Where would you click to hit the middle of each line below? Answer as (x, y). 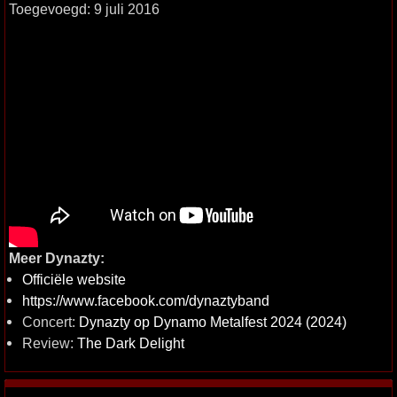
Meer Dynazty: (57, 257)
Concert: (51, 321)
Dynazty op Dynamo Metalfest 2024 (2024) (213, 321)
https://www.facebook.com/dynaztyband (146, 300)
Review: (50, 343)
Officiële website (74, 279)
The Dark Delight (131, 343)
